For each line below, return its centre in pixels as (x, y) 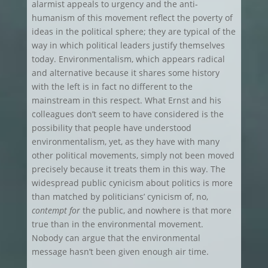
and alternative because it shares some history (125, 73)
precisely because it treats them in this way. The (128, 169)
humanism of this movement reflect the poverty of (132, 18)
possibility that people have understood (111, 128)
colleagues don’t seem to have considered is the (127, 114)
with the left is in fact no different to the (112, 86)
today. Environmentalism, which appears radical (128, 59)
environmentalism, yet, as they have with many (125, 141)
